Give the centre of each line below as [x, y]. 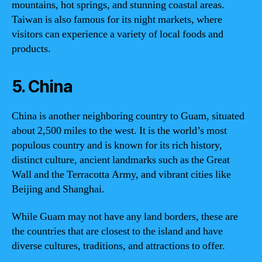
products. [31, 49]
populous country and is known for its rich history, [117, 145]
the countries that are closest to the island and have [117, 231]
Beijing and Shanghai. [58, 189]
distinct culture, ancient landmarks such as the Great [121, 160]
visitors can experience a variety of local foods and [118, 34]
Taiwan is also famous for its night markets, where [117, 19]
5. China [42, 86]
